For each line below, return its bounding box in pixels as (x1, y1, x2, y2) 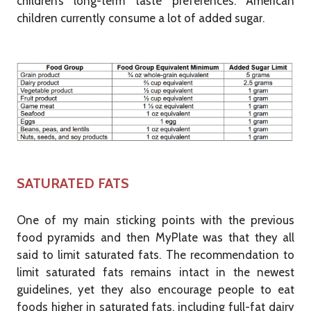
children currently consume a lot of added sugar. (16, 11, 264, 26)
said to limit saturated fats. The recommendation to (16, 248, 295, 262)
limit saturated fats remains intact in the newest (16, 265, 295, 280)
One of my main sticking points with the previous (16, 213, 295, 228)
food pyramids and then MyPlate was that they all (16, 230, 295, 245)
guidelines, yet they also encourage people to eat (16, 283, 295, 297)
